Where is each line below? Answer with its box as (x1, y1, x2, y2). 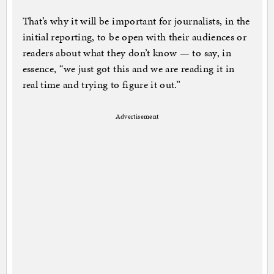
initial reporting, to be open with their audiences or (22, 29, 247, 45)
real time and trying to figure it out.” (22, 77, 181, 92)
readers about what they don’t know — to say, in (22, 45, 231, 61)
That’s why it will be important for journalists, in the (22, 13, 250, 29)
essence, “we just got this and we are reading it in (22, 61, 235, 76)
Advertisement (115, 112, 159, 122)
